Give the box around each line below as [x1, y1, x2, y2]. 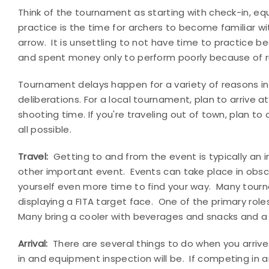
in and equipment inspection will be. [18, 252, 184, 265]
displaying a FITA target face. [18, 195, 154, 208]
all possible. [18, 123, 71, 136]
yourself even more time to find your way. [18, 180, 211, 193]
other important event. [18, 165, 125, 178]
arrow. [18, 36, 46, 49]
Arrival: [18, 237, 48, 250]
